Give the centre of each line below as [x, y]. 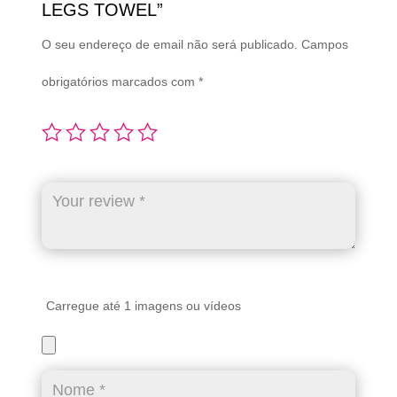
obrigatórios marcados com [120, 81]
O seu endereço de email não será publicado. [169, 44]
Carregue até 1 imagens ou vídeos [143, 305]
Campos [324, 44]
